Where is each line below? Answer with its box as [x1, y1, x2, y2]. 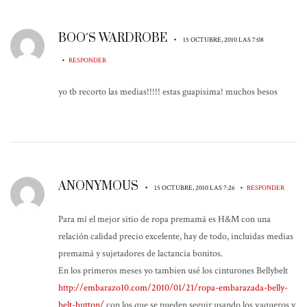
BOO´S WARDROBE [58, 30, 167, 46]
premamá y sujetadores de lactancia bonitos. [58, 247, 223, 260]
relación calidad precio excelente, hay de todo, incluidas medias [58, 230, 293, 243]
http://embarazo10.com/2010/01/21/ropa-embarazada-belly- [58, 281, 288, 294]
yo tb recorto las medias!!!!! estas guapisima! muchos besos [58, 85, 278, 98]
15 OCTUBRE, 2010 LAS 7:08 [183, 34, 264, 45]
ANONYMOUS [58, 178, 141, 194]
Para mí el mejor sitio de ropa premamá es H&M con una [58, 212, 271, 225]
